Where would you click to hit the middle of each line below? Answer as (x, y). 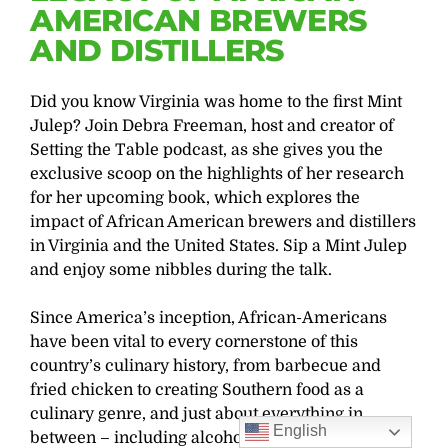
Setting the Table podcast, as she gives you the (207, 150)
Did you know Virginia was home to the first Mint (216, 102)
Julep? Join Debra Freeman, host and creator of (212, 126)
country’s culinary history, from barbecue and (206, 366)
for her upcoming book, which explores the (195, 198)
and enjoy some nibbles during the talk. (181, 270)
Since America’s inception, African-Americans (209, 318)
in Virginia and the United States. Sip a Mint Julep (219, 246)
